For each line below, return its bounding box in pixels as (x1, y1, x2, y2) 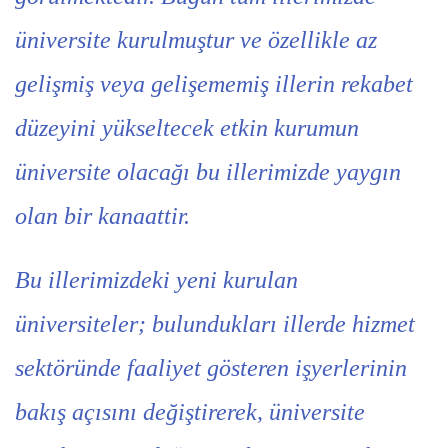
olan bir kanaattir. (15, 203, 190, 229)
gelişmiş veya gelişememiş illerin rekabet (15, 71, 413, 97)
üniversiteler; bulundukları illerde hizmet (15, 311, 415, 337)
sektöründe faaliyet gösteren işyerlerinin (15, 355, 407, 381)
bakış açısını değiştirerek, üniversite (15, 399, 365, 425)
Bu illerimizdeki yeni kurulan (15, 267, 298, 293)
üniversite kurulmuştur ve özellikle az (15, 27, 377, 53)
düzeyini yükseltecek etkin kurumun (15, 115, 359, 141)
